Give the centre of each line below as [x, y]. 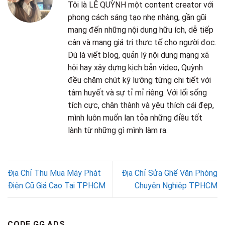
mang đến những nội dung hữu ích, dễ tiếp [141, 30]
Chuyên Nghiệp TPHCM [176, 185]
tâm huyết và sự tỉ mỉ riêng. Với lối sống [137, 92]
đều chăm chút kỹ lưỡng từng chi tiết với [139, 80]
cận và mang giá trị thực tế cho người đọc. [142, 42]
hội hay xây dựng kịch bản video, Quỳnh [135, 67]
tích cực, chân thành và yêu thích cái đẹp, [141, 105]
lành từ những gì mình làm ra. [118, 130]
